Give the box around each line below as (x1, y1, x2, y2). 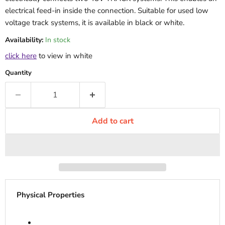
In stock (45, 35, 70, 45)
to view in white (37, 51, 92, 61)
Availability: (5, 35, 43, 45)
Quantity (5, 68, 32, 77)
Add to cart (91, 116, 134, 127)
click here (5, 51, 37, 61)
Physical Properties (16, 189, 84, 200)
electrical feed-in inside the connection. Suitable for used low (5, 6, 208, 16)
